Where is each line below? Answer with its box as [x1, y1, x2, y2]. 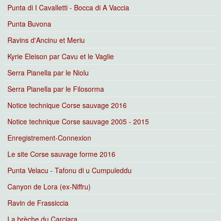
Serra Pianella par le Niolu [7, 68, 89, 77]
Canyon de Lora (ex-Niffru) [7, 182, 91, 191]
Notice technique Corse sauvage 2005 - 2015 [7, 116, 149, 126]
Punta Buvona [7, 19, 51, 29]
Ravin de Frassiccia [7, 198, 69, 208]
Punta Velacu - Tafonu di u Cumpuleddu [7, 165, 132, 175]
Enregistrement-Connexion [7, 133, 91, 143]
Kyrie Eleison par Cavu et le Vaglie [7, 51, 114, 61]
